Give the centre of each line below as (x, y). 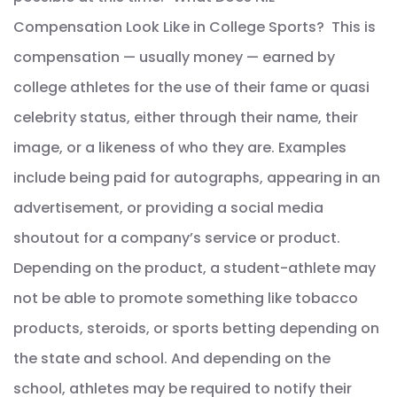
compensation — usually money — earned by (174, 58)
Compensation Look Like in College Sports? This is (195, 27)
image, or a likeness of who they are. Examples (180, 148)
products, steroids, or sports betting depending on (196, 329)
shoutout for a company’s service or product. (177, 238)
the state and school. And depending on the (172, 359)
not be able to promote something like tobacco (186, 299)
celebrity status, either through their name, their (186, 118)
